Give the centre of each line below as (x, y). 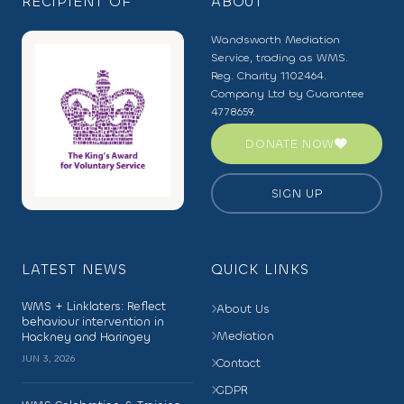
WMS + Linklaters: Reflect (94, 306)
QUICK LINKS (260, 269)
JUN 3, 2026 (48, 358)
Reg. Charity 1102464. (269, 76)
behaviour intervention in (93, 321)
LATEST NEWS (74, 269)
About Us (243, 308)
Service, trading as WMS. (280, 58)
